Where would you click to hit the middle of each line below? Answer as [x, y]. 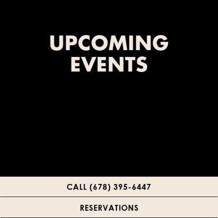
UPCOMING [109, 44]
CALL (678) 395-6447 [109, 187]
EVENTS [109, 66]
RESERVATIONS [109, 208]
